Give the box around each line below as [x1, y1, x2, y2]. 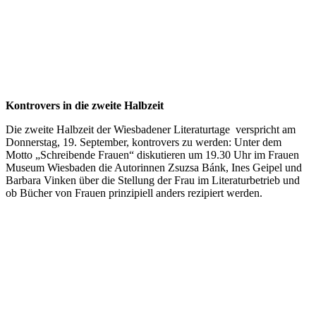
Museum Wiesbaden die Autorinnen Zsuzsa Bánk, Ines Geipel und [6, 162, 302, 174]
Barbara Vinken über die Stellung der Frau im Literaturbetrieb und [6, 174, 300, 187]
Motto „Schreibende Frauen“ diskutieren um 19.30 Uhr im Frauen [6, 149, 299, 162]
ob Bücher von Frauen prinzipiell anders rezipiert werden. [6, 187, 262, 200]
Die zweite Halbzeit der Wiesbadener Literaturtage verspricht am [6, 123, 296, 136]
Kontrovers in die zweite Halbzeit [6, 99, 164, 112]
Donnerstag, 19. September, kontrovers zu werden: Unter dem [6, 136, 281, 149]
